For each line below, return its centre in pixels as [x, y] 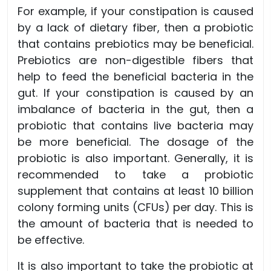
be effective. [51, 240]
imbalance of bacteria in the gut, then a [135, 109]
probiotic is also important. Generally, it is [135, 158]
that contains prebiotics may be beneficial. [135, 44]
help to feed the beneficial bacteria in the [135, 77]
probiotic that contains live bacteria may [135, 126]
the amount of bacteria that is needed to [135, 224]
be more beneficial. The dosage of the [135, 142]
